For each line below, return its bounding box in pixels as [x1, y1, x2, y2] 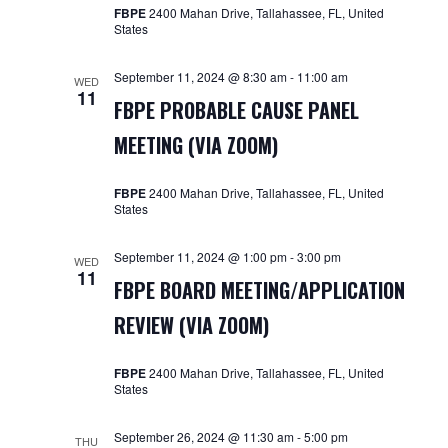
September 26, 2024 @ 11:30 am [113, 428, 294, 445]
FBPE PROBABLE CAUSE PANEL [113, 95, 359, 125]
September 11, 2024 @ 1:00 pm [113, 248, 287, 265]
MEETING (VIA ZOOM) [113, 130, 278, 160]
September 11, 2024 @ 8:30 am [113, 68, 287, 85]
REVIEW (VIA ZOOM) [113, 310, 269, 340]
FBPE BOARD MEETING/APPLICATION [113, 275, 405, 305]
